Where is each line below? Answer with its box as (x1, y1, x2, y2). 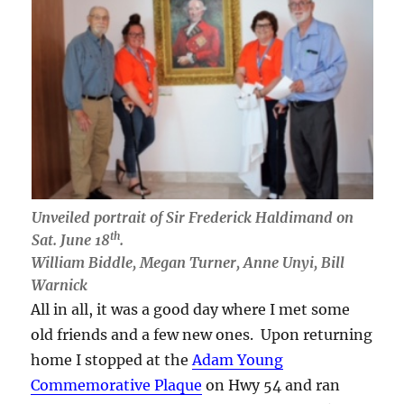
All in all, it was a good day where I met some (31, 299, 351, 318)
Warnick (31, 275, 87, 294)
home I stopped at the (31, 350, 193, 369)
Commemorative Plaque (31, 375, 203, 394)
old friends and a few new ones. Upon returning (31, 325, 373, 344)
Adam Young (192, 350, 284, 369)
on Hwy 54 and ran (202, 375, 341, 394)
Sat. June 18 (31, 230, 110, 249)
